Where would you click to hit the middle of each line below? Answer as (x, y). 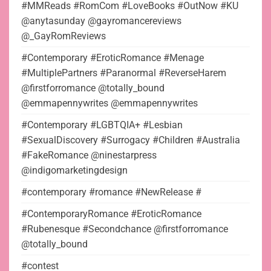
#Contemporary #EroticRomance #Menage (113, 58)
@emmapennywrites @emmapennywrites (109, 103)
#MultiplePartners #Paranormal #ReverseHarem (124, 73)
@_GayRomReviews (64, 36)
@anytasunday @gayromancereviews (101, 21)
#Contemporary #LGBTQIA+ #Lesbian (102, 125)
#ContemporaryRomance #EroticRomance (111, 214)
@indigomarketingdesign (74, 171)
